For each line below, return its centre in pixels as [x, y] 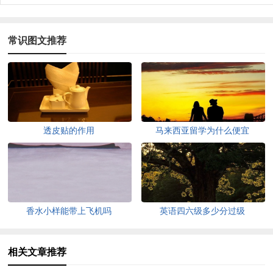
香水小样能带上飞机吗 [69, 211]
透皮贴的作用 [69, 130]
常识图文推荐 [37, 40]
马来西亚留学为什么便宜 [203, 130]
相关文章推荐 [37, 252]
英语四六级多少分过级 [203, 211]
